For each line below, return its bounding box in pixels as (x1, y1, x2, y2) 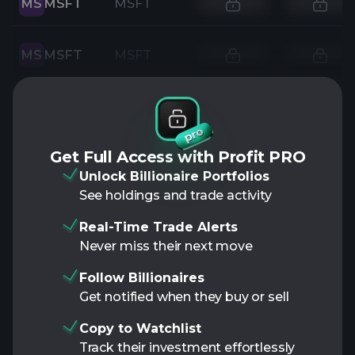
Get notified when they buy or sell (78, 289, 289, 304)
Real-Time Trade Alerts (78, 219, 238, 235)
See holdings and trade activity (78, 188, 272, 203)
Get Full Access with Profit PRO (49, 147, 306, 166)
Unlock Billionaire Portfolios (78, 169, 269, 184)
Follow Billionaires (78, 270, 204, 285)
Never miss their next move (78, 239, 253, 254)
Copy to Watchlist (78, 321, 201, 336)
